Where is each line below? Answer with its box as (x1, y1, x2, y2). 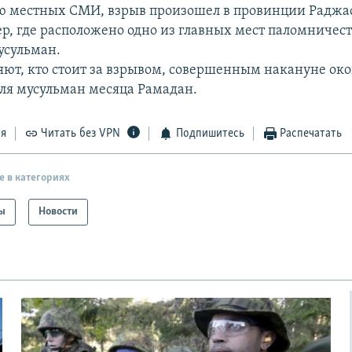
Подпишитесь (175, 127, 244, 141)
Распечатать (280, 127, 343, 141)
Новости (38, 205, 79, 218)
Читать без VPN (41, 127, 121, 141)
